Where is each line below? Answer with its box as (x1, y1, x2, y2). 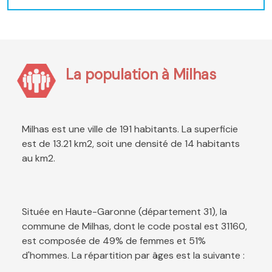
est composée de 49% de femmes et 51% (22, 234, 206, 248)
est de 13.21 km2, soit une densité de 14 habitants (22, 137, 240, 151)
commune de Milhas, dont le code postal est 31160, (22, 220, 247, 233)
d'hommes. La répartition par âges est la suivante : (22, 249, 245, 262)
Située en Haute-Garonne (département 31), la (22, 205, 227, 219)
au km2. (22, 152, 55, 165)
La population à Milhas (66, 65, 217, 84)
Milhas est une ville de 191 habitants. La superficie (22, 123, 238, 136)
